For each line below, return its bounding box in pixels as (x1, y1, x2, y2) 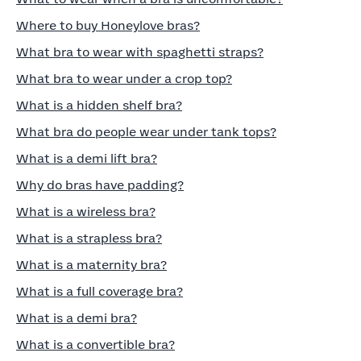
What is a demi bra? (16, 313, 137, 325)
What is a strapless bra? (16, 233, 162, 245)
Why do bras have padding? (16, 180, 184, 192)
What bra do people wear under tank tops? (16, 127, 276, 139)
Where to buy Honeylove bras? (16, 20, 200, 32)
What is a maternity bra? (16, 259, 167, 272)
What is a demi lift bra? (16, 153, 157, 165)
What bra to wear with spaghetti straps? (16, 47, 263, 59)
